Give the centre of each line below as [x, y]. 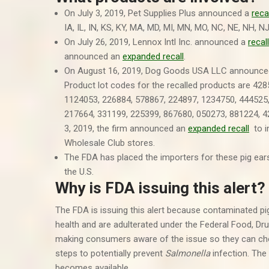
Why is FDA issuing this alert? [160, 188]
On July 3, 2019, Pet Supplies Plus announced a [158, 13]
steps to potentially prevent [110, 253]
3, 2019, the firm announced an [126, 128]
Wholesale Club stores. [110, 143]
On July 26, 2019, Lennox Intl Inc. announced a [156, 42]
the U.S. [79, 172]
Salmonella [188, 253]
